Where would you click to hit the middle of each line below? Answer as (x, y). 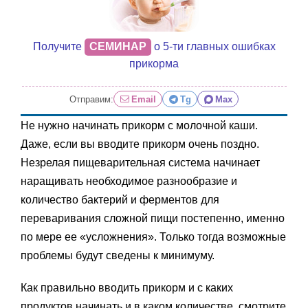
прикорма (154, 64)
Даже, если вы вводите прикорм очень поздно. (140, 144)
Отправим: (92, 99)
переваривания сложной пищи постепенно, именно (153, 219)
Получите (58, 47)
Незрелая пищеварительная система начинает (140, 163)
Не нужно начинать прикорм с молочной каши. (139, 126)
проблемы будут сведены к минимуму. (118, 256)
